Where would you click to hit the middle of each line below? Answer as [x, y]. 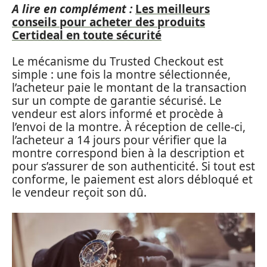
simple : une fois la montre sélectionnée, [121, 74]
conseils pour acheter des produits [108, 22]
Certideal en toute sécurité [87, 35]
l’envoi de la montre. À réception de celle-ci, [129, 127]
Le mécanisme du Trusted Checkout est [118, 61]
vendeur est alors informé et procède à [118, 114]
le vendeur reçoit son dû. [79, 193]
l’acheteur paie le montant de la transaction [129, 88]
